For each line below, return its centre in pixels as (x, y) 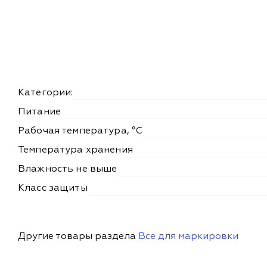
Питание (39, 112)
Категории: (46, 93)
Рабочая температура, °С (80, 131)
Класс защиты (53, 188)
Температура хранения (75, 150)
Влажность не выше (68, 169)
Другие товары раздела (78, 236)
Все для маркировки (188, 236)
